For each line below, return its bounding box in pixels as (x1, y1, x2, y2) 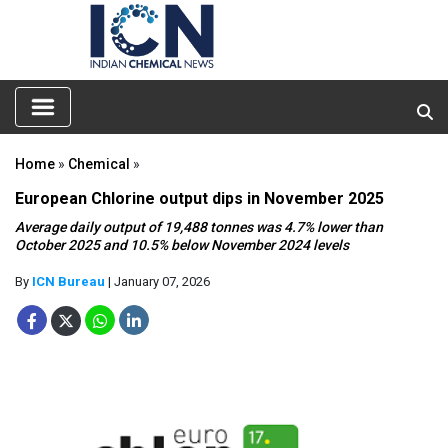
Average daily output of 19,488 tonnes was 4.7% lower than (15, 218, 383, 235)
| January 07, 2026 (105, 273, 210, 289)
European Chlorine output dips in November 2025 (15, 188, 384, 208)
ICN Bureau (32, 273, 105, 289)
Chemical (68, 155, 130, 172)
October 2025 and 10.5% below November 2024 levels (15, 236, 349, 253)
